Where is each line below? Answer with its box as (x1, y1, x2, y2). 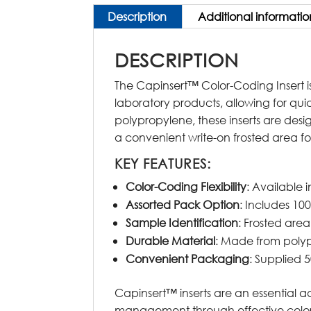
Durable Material (126, 233, 216, 248)
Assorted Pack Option (126, 196, 240, 212)
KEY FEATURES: (115, 155, 212, 171)
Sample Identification (126, 215, 239, 230)
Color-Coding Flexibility (126, 178, 247, 194)
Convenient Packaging (126, 251, 250, 266)
